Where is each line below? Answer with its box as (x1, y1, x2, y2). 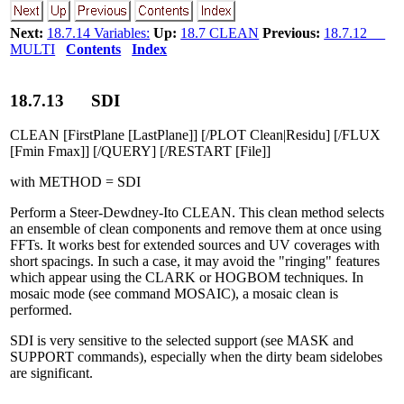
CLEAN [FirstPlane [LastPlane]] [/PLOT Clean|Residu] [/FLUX (10, 127, 381, 143)
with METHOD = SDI (10, 174, 142, 190)
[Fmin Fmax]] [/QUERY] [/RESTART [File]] (10, 143, 271, 160)
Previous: (262, 25, 321, 41)
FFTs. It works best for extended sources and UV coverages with (10, 237, 381, 253)
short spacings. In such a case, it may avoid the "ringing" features (10, 253, 381, 270)
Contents (66, 41, 122, 57)
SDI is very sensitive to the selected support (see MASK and (10, 333, 354, 349)
